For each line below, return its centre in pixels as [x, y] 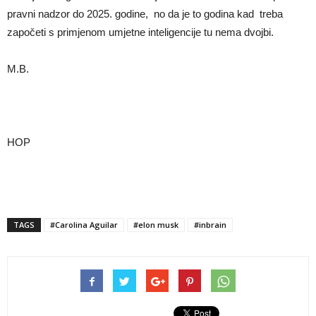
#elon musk [156, 224]
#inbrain [210, 224]
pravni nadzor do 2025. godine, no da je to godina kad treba [145, 13]
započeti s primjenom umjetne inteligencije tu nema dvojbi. [140, 32]
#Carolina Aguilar [84, 224]
